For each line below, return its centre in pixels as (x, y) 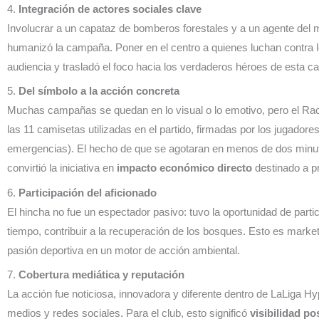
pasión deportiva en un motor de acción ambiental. (124, 250)
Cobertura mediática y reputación (101, 275)
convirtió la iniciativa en (62, 168)
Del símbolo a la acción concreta (99, 91)
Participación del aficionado (88, 192)
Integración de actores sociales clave (110, 9)
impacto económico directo (184, 168)
